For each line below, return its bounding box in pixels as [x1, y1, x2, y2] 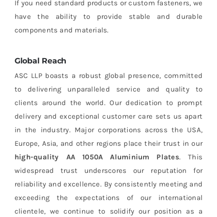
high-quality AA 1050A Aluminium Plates [14, 153, 179, 162]
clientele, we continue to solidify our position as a [14, 207, 203, 216]
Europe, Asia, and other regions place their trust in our [14, 139, 203, 148]
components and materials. [14, 26, 109, 35]
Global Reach [14, 56, 67, 66]
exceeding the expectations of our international [14, 193, 203, 202]
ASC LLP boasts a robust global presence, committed [14, 71, 203, 80]
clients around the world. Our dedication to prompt [14, 98, 203, 108]
